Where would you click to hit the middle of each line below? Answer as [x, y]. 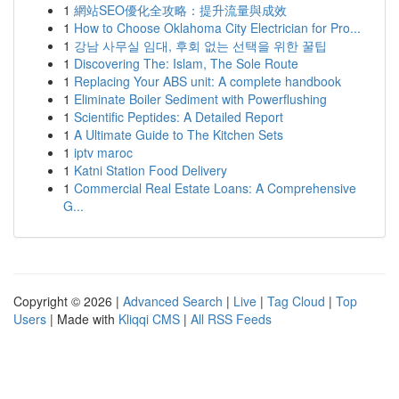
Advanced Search [173, 301]
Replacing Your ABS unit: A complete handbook [208, 81]
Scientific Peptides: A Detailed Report [179, 117]
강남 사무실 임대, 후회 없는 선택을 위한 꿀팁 [200, 45]
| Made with [82, 319]
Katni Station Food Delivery [151, 170]
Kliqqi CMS [149, 319]
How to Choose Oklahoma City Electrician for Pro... [217, 28]
